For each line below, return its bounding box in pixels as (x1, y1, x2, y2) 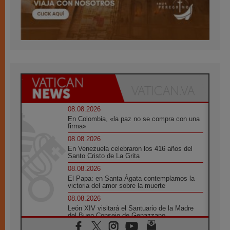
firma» (68, 122, 87, 130)
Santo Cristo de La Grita (68, 151, 140, 160)
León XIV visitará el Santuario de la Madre (68, 204, 194, 212)
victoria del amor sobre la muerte (68, 181, 166, 189)
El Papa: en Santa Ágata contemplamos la (68, 174, 195, 182)
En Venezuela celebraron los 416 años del (68, 144, 193, 152)
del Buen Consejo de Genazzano (68, 211, 166, 219)
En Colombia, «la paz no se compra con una (68, 114, 200, 123)
